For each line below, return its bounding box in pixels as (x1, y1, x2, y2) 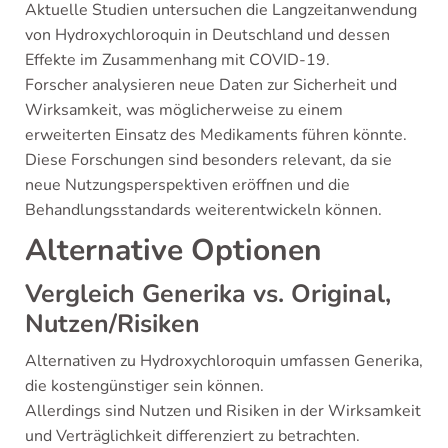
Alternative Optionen (25, 230, 322, 271)
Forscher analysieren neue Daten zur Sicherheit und (25, 74, 397, 96)
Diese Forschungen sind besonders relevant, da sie (25, 149, 392, 171)
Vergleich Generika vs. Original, (25, 277, 391, 311)
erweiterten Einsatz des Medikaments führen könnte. (25, 124, 407, 146)
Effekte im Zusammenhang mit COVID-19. (25, 49, 330, 71)
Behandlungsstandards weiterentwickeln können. (25, 199, 382, 221)
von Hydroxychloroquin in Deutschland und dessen (25, 24, 390, 46)
